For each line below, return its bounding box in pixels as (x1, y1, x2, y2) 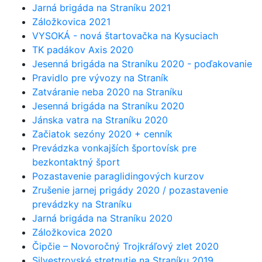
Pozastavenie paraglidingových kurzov (32, 170, 204, 182)
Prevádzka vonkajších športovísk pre (32, 142, 196, 154)
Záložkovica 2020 (32, 226, 112, 238)
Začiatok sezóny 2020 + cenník (32, 128, 173, 140)
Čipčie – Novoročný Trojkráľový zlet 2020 (32, 240, 219, 252)
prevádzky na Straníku (32, 198, 132, 210)
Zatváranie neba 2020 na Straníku (32, 86, 182, 98)
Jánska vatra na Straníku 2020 (32, 114, 168, 126)
